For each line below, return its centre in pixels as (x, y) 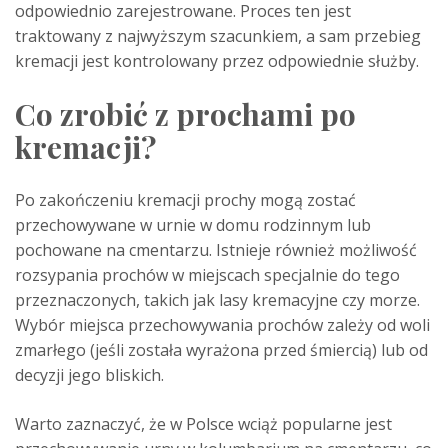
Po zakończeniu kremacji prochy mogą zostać (185, 200)
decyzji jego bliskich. (89, 375)
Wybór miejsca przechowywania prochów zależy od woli (222, 325)
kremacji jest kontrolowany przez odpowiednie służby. (217, 61)
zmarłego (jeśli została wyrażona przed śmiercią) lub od (221, 350)
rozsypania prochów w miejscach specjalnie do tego (207, 275)
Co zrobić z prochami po (185, 114)
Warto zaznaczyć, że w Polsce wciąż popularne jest (203, 424)
